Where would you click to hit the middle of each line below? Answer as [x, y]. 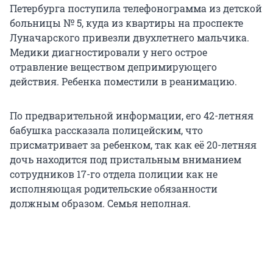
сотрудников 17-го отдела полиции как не [114, 174]
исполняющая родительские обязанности [114, 189]
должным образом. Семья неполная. [100, 204]
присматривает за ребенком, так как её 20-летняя [133, 145]
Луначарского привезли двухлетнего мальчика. [129, 38]
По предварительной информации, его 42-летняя [132, 116]
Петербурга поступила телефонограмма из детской [136, 9]
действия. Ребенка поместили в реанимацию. [123, 82]
